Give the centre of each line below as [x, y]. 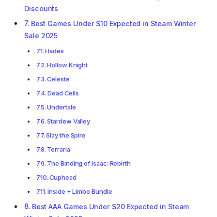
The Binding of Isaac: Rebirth [89, 163]
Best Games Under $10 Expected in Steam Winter [114, 24]
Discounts [41, 8]
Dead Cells [63, 93]
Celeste [58, 79]
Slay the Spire [66, 135]
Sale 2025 [41, 36]
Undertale [62, 107]
